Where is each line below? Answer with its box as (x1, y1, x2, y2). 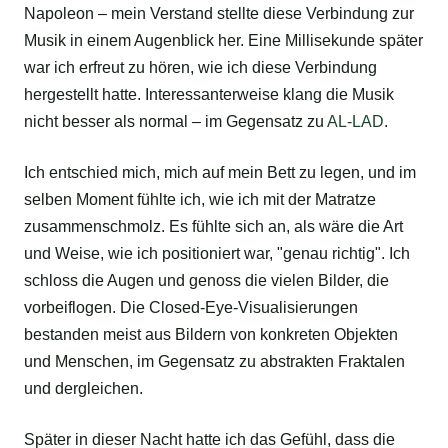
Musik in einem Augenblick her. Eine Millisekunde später (24, 32, 423, 50)
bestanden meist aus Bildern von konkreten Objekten (24, 326, 398, 344)
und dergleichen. (24, 380, 143, 398)
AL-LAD (327, 113, 384, 131)
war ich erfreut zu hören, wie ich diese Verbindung (24, 59, 377, 77)
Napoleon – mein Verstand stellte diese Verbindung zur (24, 5, 414, 23)
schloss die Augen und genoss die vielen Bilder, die (24, 272, 389, 290)
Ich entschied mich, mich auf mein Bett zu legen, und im (24, 164, 416, 182)
